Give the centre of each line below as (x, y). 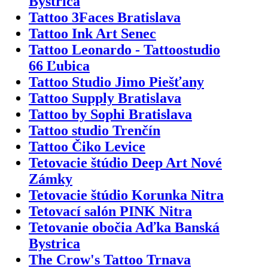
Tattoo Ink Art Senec (92, 33)
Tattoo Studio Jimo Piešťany (116, 82)
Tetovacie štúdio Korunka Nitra (126, 195)
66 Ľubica (59, 66)
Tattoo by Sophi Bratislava (110, 114)
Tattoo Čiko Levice (87, 146)
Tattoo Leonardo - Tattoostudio (124, 49)
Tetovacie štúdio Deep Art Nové (125, 162)
